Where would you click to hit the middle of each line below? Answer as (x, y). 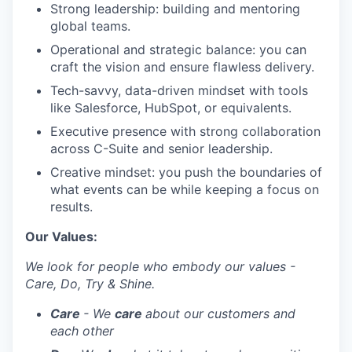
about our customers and (220, 313)
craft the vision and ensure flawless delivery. (182, 67)
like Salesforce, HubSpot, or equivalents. (171, 108)
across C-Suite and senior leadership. (161, 148)
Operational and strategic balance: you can (178, 49)
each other (82, 331)
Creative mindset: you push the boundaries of (186, 172)
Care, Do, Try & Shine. (90, 284)
